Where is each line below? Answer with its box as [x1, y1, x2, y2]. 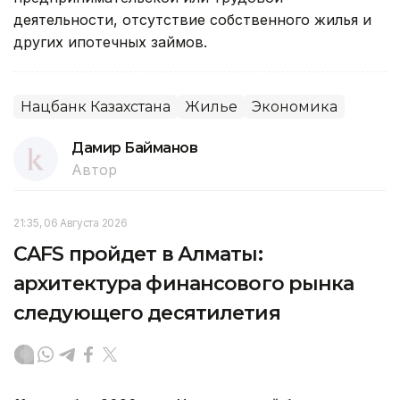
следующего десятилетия [13, 300, 280, 325]
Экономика [252, 97, 337, 115]
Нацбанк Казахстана [21, 97, 171, 115]
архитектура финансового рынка [13, 271, 354, 296]
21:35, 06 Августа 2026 [13, 215, 128, 229]
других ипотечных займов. [13, 32, 207, 51]
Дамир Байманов [71, 138, 198, 156]
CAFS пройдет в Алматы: [13, 241, 262, 266]
